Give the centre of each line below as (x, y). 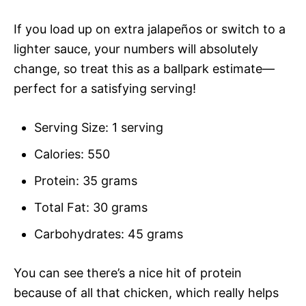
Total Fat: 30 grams (91, 207)
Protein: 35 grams (86, 180)
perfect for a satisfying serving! (105, 88)
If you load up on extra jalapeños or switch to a (150, 29)
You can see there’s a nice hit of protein (128, 273)
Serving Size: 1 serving (99, 127)
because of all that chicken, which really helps (146, 292)
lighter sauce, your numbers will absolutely (136, 48)
